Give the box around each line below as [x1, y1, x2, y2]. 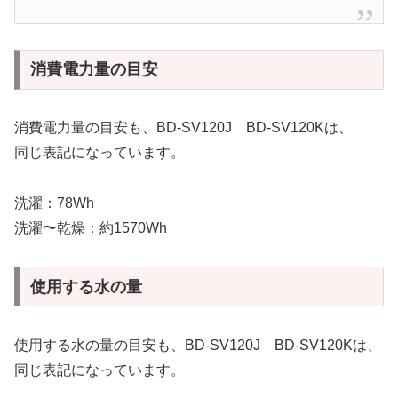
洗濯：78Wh [14, 195, 94, 211]
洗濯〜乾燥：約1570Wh [14, 220, 167, 236]
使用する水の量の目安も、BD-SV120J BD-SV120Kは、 [14, 337, 381, 353]
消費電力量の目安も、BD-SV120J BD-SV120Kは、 [14, 120, 353, 136]
